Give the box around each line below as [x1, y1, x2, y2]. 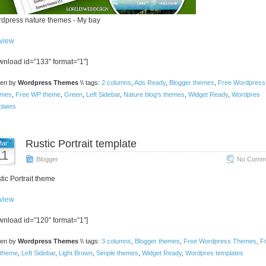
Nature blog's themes [123, 91, 185, 98]
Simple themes [96, 249, 138, 256]
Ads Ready [134, 79, 166, 86]
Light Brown [58, 249, 93, 256]
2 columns [101, 79, 131, 86]
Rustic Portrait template [25, 138, 137, 150]
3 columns [101, 237, 131, 245]
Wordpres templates [185, 249, 243, 256]
